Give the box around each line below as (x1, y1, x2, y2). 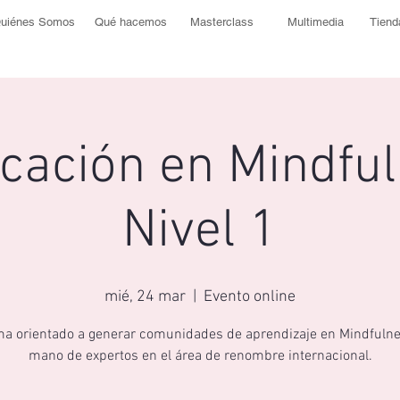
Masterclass (189, 15, 254, 29)
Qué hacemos (94, 15, 167, 29)
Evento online (204, 287, 296, 306)
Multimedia (287, 15, 344, 29)
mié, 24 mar (104, 287, 186, 306)
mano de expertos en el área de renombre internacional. (28, 347, 372, 365)
